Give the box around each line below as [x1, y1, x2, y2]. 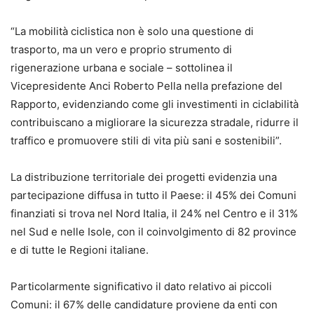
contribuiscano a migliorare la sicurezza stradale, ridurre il [11, 115, 299, 129]
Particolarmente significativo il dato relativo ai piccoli [11, 279, 272, 293]
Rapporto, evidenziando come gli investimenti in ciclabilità [11, 97, 299, 111]
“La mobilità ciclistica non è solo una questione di [11, 24, 254, 38]
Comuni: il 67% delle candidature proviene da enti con [11, 297, 278, 311]
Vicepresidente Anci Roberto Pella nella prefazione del [11, 78, 282, 93]
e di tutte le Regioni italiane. [11, 243, 149, 257]
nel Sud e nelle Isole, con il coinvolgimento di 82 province [11, 224, 296, 238]
